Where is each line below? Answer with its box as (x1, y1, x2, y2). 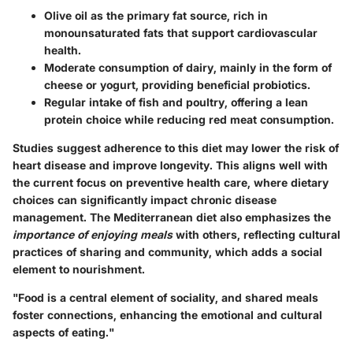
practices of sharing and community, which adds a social (13, 245, 322, 259)
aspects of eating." (13, 325, 114, 340)
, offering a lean (225, 95, 308, 110)
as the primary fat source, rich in (87, 9, 268, 23)
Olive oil (44, 9, 87, 23)
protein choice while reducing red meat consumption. (44, 113, 334, 127)
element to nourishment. (13, 262, 145, 277)
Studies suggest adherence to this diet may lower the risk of (13, 141, 339, 155)
